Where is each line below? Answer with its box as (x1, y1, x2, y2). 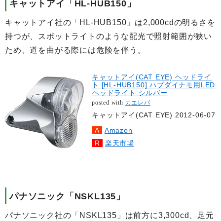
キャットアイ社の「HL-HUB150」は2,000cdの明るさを (5, 18, 216, 27)
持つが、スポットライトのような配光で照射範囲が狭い (5, 32, 212, 40)
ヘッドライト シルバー (92, 88, 168, 97)
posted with (92, 99, 125, 106)
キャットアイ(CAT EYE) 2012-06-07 (92, 110, 216, 119)
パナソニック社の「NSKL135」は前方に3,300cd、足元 (5, 211, 214, 220)
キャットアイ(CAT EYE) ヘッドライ (92, 73, 212, 81)
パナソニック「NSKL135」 (9, 191, 126, 201)
